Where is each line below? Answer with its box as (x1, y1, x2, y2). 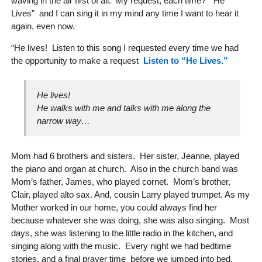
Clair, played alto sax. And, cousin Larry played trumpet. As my (11, 189, 250, 199)
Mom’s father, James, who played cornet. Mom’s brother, (11, 176, 230, 187)
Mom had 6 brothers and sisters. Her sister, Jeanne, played (11, 150, 239, 161)
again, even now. (11, 20, 75, 31)
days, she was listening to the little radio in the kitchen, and (11, 227, 233, 238)
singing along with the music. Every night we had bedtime (11, 240, 231, 251)
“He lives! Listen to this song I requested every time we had (11, 42, 239, 53)
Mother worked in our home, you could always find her (11, 202, 217, 212)
